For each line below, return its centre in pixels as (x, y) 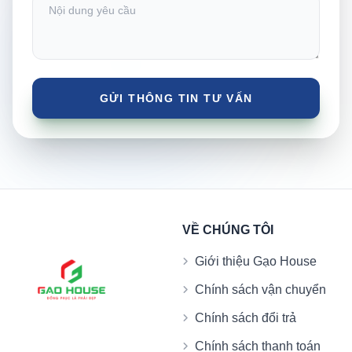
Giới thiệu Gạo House (256, 262)
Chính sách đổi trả (246, 318)
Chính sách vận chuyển (260, 290)
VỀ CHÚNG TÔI (228, 230)
